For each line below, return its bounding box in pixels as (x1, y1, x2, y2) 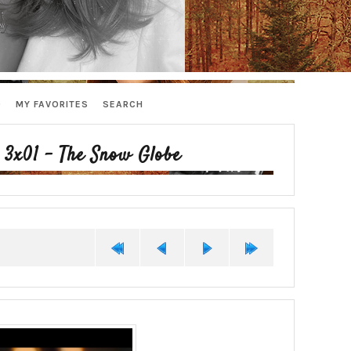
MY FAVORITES (16, 99, 89, 110)
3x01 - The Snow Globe (5, 143, 181, 169)
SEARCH (103, 99, 143, 110)
